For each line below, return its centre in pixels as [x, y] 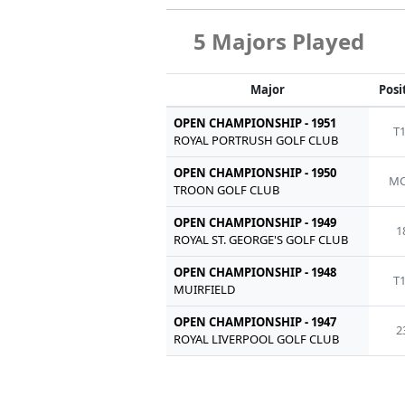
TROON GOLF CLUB [227, 190]
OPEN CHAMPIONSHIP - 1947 [255, 322]
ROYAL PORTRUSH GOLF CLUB [256, 141]
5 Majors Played [279, 42]
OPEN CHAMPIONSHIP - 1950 [255, 173]
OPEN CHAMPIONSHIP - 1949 [255, 223]
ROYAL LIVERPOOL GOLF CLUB [257, 339]
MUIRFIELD [205, 290]
